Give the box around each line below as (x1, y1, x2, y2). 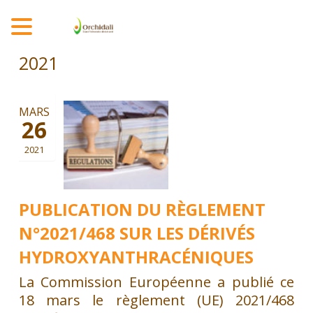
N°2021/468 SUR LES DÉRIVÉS (18, 221, 255, 245)
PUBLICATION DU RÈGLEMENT (18, 197, 265, 221)
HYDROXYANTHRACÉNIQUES (18, 245, 254, 268)
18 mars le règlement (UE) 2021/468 (18, 290, 295, 310)
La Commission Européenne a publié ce (18, 272, 295, 291)
